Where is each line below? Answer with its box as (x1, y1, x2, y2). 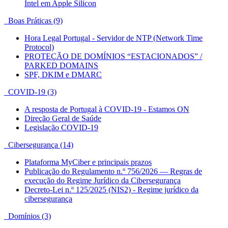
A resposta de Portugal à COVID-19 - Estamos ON (24, 104, 189, 113)
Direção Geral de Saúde (24, 113, 101, 123)
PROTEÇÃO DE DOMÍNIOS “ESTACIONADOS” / (24, 51, 202, 61)
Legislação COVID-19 (24, 123, 98, 132)
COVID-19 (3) (4, 87, 56, 96)
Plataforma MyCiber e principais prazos (24, 157, 152, 166)
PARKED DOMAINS (24, 61, 98, 70)
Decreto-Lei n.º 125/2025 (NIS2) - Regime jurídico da (24, 185, 198, 194)
